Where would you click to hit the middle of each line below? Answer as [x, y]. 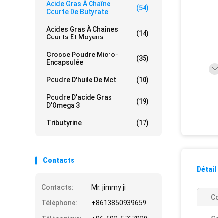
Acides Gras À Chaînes [82, 29]
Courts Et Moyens [75, 37]
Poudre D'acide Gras [79, 97]
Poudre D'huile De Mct [81, 80]
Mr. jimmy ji [109, 187]
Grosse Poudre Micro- [82, 54]
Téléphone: [59, 203]
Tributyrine [64, 123]
